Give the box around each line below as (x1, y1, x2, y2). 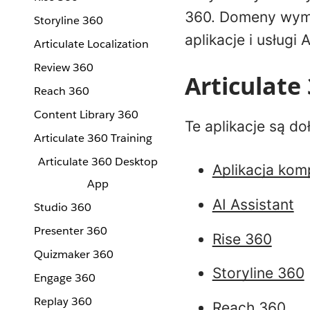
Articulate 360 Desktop (37, 154, 158, 169)
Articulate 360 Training (34, 131, 152, 145)
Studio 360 (34, 200, 91, 215)
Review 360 (34, 60, 93, 75)
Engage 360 (34, 271, 95, 285)
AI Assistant (212, 195, 294, 213)
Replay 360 (34, 294, 92, 309)
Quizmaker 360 (34, 247, 113, 262)
